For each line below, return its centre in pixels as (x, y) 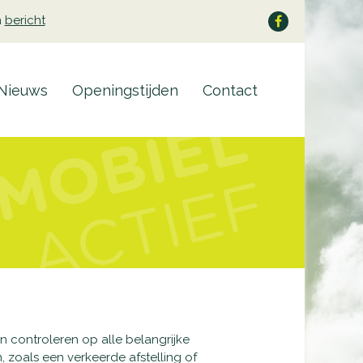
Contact (230, 90)
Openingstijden (125, 90)
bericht (25, 21)
